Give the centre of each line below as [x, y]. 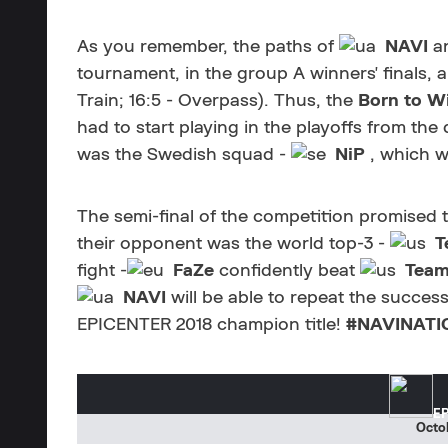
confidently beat [289, 271]
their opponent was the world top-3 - [233, 244]
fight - [102, 271]
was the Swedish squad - [184, 155]
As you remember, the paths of [208, 47]
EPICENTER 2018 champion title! [211, 325]
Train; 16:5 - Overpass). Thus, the [217, 101]
